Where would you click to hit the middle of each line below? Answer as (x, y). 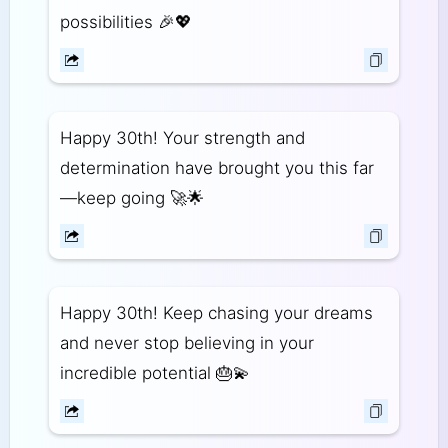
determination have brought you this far (216, 167)
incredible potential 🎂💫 (154, 373)
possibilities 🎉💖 (125, 21)
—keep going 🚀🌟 (131, 197)
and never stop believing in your (186, 343)
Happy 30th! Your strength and (182, 137)
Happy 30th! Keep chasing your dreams (216, 313)
